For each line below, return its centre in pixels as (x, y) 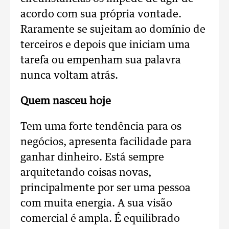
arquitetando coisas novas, (86, 173)
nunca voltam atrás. (69, 76)
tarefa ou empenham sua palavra (101, 60)
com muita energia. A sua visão (96, 203)
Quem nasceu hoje (66, 101)
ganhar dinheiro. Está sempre (92, 157)
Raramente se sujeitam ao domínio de (113, 30)
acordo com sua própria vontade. (101, 14)
